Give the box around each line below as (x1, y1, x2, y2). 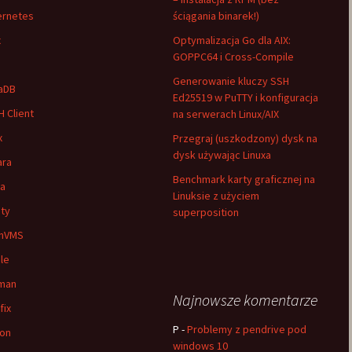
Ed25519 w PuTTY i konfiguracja (173, 90, 318, 104)
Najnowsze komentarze (173, 290, 317, 310)
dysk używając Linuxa (173, 148, 271, 162)
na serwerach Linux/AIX (173, 107, 279, 121)
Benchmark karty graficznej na (173, 172, 315, 186)
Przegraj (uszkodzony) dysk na (173, 131, 317, 145)
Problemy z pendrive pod (187, 322, 306, 336)
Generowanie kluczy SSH (173, 74, 289, 88)
